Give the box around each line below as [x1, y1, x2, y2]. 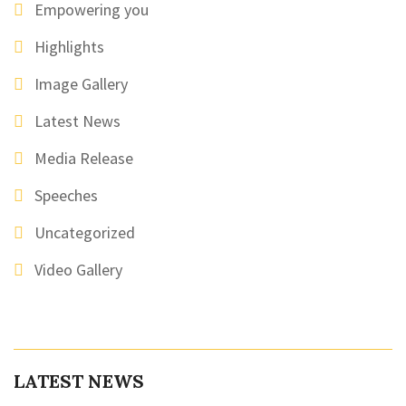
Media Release [34, 148, 133, 169]
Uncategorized [34, 222, 135, 243]
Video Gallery [34, 259, 122, 280]
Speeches [34, 185, 98, 206]
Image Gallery [34, 73, 128, 94]
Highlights [34, 36, 104, 57]
